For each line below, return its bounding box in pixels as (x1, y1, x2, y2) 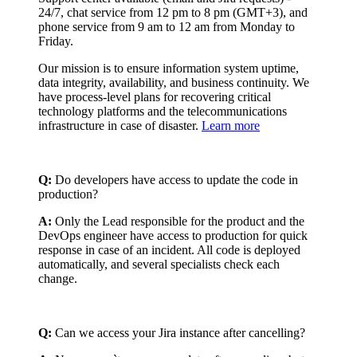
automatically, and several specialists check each (38, 257, 280, 271)
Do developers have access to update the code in (52, 172, 298, 186)
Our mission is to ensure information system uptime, (38, 61, 299, 75)
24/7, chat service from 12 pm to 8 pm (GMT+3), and (38, 5, 308, 19)
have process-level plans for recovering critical (38, 89, 271, 104)
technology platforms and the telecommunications (38, 104, 287, 118)
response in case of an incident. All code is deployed (38, 242, 300, 257)
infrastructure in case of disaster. (38, 118, 202, 132)
